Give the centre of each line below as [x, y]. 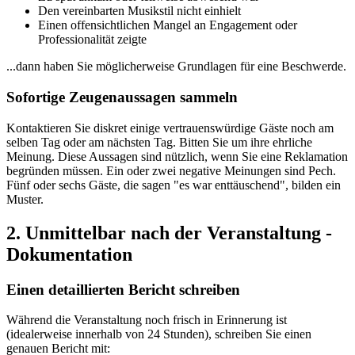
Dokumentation [69, 254]
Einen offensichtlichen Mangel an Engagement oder [168, 25]
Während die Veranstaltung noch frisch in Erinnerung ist [147, 320]
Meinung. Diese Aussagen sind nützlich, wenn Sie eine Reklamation [177, 156]
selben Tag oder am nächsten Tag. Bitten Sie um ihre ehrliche [159, 142]
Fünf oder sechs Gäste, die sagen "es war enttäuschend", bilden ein [174, 185]
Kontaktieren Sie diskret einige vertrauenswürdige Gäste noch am [170, 128]
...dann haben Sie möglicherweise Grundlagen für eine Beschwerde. [176, 67]
